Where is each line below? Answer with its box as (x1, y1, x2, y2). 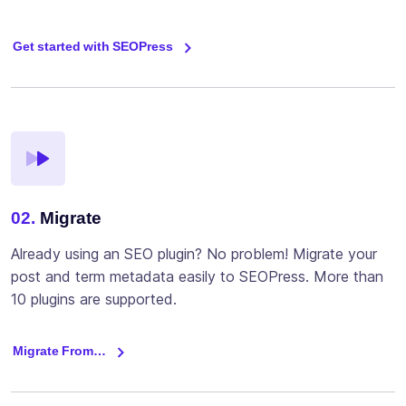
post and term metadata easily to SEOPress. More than (11, 267, 383, 286)
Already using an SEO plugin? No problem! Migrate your (11, 245, 377, 264)
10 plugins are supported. (11, 290, 177, 309)
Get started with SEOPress (13, 39, 173, 54)
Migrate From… (13, 343, 106, 359)
